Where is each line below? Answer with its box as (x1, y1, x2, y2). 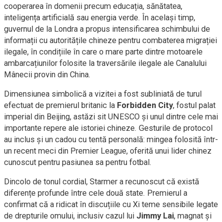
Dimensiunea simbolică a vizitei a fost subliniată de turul (4, 89, 202, 99)
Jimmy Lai (136, 211, 174, 221)
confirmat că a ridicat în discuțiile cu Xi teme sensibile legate (4, 200, 218, 209)
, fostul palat (173, 101, 216, 110)
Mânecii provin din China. (4, 70, 91, 79)
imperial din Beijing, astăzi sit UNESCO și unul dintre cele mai (4, 112, 218, 121)
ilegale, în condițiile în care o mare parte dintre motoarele (4, 47, 203, 56)
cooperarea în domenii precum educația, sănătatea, (4, 1, 182, 11)
